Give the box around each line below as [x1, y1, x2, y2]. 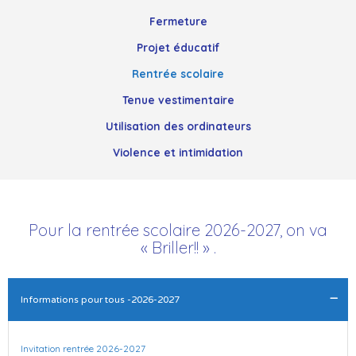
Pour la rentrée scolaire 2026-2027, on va [29, 220, 327, 241]
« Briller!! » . [140, 238, 216, 258]
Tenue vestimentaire [122, 93, 234, 107]
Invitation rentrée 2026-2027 [20, 342, 145, 354]
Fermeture [149, 14, 207, 29]
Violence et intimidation [113, 145, 243, 160]
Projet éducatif [136, 41, 220, 55]
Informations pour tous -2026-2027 [20, 294, 180, 306]
